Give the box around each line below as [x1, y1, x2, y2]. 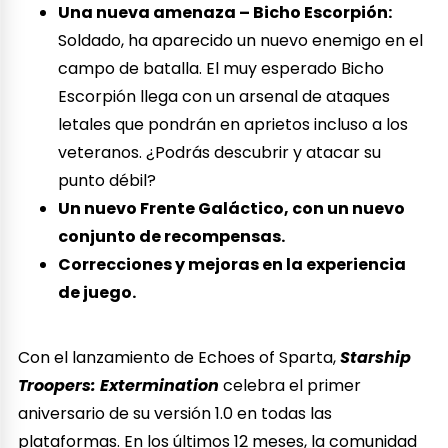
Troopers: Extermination [18, 374, 220, 398]
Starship [340, 346, 412, 370]
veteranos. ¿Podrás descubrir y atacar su [58, 141, 382, 165]
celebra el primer [219, 374, 362, 398]
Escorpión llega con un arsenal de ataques [58, 85, 391, 109]
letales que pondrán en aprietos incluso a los [58, 113, 409, 137]
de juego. [58, 281, 137, 305]
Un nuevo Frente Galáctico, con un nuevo [58, 197, 406, 221]
